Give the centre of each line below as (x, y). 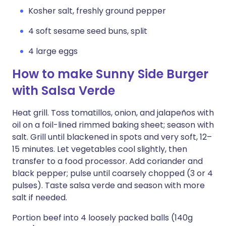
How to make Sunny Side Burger (110, 74)
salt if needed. (40, 197)
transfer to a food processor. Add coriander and (107, 161)
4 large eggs (53, 51)
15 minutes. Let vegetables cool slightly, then (100, 149)
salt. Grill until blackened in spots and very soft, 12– (112, 137)
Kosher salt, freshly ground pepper (97, 11)
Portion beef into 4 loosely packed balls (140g (102, 218)
